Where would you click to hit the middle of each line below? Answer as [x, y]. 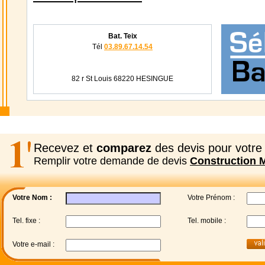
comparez [124, 148]
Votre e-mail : [33, 244]
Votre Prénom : [211, 198]
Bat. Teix [122, 36]
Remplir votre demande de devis [112, 161]
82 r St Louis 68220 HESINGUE [122, 79]
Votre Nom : [32, 198]
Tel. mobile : [207, 221]
